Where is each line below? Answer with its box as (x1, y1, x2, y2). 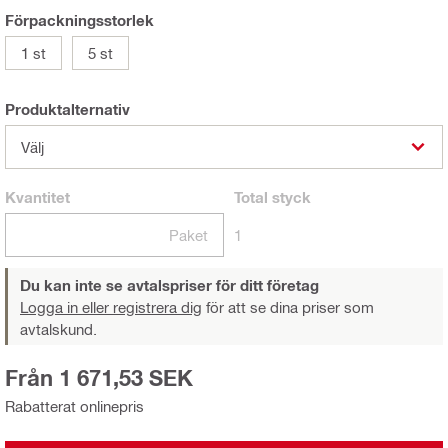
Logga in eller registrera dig (20, 297, 202, 316)
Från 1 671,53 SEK (5, 364, 193, 391)
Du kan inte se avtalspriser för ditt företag (20, 275, 319, 294)
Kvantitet (5, 187, 70, 206)
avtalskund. (20, 319, 97, 338)
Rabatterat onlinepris (5, 396, 144, 415)
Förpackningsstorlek (5, 10, 154, 29)
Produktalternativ (5, 99, 130, 118)
